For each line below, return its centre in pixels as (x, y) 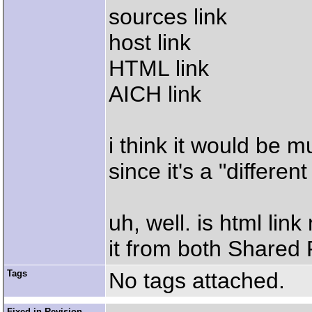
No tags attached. (197, 281)
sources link (168, 17)
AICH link (155, 94)
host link (150, 42)
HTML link (159, 68)
